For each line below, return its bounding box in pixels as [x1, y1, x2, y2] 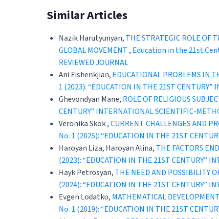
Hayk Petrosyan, [59, 167, 115, 178]
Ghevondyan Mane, [59, 94, 123, 105]
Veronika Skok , [59, 118, 110, 130]
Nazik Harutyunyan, [59, 33, 126, 44]
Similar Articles [47, 6, 128, 24]
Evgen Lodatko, [59, 192, 112, 203]
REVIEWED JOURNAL [59, 57, 128, 68]
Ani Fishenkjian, [59, 69, 112, 81]
